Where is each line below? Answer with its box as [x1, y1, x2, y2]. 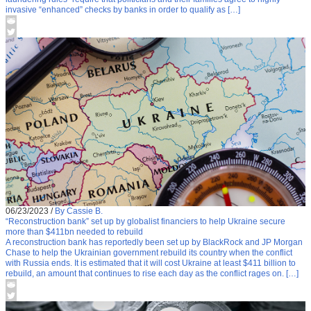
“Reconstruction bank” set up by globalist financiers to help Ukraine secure [6, 217, 285, 227]
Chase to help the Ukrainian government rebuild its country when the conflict [6, 248, 292, 258]
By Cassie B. [55, 206, 103, 217]
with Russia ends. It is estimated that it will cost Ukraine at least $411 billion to [6, 258, 296, 269]
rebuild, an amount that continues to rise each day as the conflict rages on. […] [6, 269, 299, 279]
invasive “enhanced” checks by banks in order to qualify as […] [6, 4, 240, 15]
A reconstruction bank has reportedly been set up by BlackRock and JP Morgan [6, 237, 303, 248]
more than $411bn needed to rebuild [6, 227, 143, 237]
